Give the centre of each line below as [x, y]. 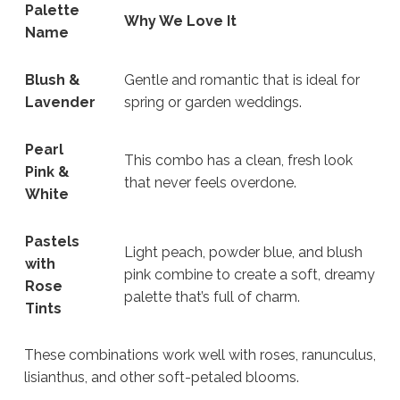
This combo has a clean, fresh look [238, 160]
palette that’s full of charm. [212, 296]
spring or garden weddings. [213, 102]
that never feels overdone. [210, 182]
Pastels [52, 241]
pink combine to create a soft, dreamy [250, 274]
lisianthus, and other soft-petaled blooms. [162, 377]
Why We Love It [180, 21]
